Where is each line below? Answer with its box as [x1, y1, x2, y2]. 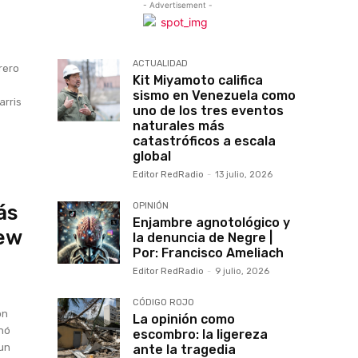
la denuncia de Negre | [133, 230, 272, 245]
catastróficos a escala [133, 133, 276, 149]
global [133, 149, 171, 164]
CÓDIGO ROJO [133, 297, 194, 308]
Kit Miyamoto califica [133, 73, 263, 88]
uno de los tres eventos [133, 103, 284, 118]
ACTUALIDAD [133, 58, 188, 69]
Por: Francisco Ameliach [133, 245, 284, 261]
